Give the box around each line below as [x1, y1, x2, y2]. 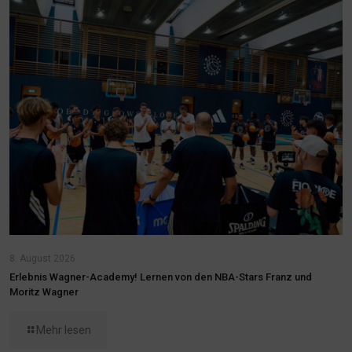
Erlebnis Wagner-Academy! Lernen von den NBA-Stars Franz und [9, 271, 312, 284]
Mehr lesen [36, 324, 91, 337]
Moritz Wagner [9, 286, 79, 299]
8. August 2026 [9, 253, 75, 265]
